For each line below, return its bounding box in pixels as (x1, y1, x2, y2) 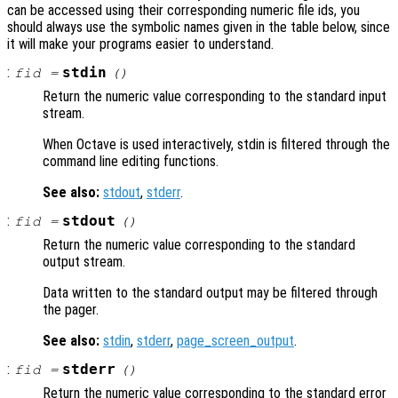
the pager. (43, 301, 99, 319)
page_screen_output (177, 332, 294, 350)
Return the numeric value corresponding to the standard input (43, 88, 386, 106)
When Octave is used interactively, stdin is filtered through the (43, 136, 390, 154)
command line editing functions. (43, 153, 219, 171)
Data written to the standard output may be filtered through (43, 284, 378, 302)
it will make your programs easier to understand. (7, 36, 274, 53)
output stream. (43, 253, 125, 271)
